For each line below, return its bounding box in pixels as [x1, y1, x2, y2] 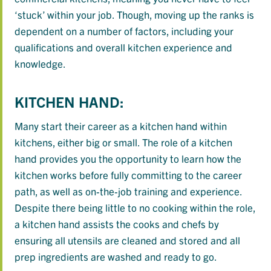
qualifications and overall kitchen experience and [15, 41, 232, 54]
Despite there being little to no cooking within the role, [15, 201, 255, 214]
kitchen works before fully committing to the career [15, 168, 242, 181]
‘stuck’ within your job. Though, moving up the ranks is [15, 8, 254, 21]
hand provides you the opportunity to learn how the [15, 152, 241, 165]
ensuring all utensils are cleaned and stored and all [15, 233, 240, 247]
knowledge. [15, 57, 66, 70]
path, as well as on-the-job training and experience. [15, 184, 242, 198]
